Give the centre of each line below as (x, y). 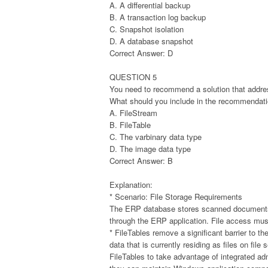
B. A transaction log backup (158, 17)
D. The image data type (150, 148)
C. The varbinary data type (156, 136)
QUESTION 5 (133, 77)
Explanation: (131, 184)
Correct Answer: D (141, 53)
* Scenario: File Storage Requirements (176, 196)
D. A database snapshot (151, 41)
